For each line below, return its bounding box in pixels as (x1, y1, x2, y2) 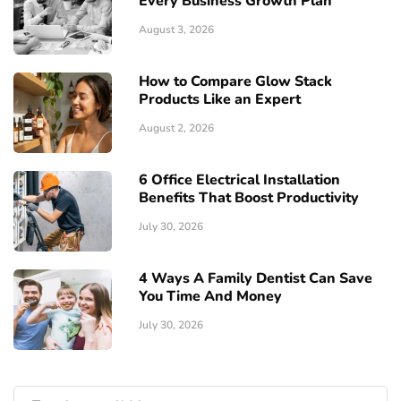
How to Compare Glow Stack (139, 72, 332, 91)
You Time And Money (139, 286, 282, 306)
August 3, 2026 (139, 22, 214, 37)
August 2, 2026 (139, 121, 214, 135)
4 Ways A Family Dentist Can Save (139, 269, 372, 288)
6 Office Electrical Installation (139, 170, 340, 190)
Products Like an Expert (139, 90, 301, 109)
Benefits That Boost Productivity (139, 188, 359, 208)
